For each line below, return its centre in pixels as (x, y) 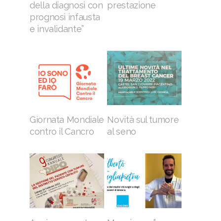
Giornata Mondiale (67, 120)
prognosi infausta (65, 17)
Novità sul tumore (143, 120)
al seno (122, 132)
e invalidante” (57, 29)
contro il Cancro (62, 132)
